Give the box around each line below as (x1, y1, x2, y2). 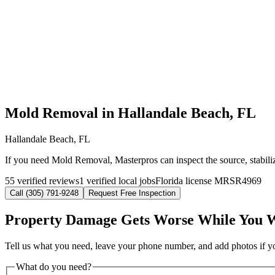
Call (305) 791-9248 (10, 188, 79, 198)
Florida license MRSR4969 (155, 176, 261, 187)
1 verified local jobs (79, 176, 155, 187)
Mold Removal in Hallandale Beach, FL (5, 105, 256, 122)
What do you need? (16, 261, 91, 273)
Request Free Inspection (88, 188, 176, 198)
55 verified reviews (5, 176, 79, 187)
